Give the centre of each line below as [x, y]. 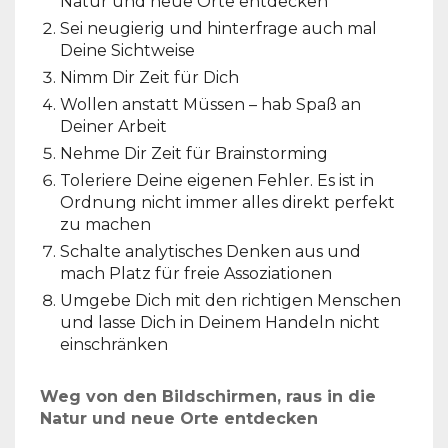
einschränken [114, 344]
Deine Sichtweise [127, 50]
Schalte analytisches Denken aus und [210, 251]
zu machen [105, 224]
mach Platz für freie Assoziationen [196, 273]
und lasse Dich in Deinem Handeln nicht [220, 322]
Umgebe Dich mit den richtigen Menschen [230, 300]
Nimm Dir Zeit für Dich [149, 77]
